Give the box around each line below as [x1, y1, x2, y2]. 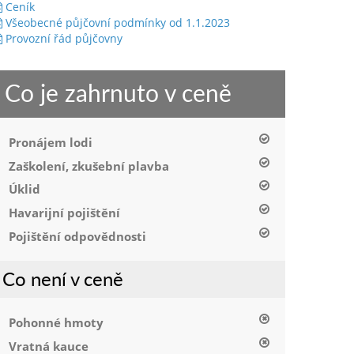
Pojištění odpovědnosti [9, 227, 146, 245]
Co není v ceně [2, 265, 123, 292]
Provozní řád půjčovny [2, 30, 122, 46]
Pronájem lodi [9, 133, 92, 151]
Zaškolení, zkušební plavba [9, 156, 169, 175]
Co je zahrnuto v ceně [5, 75, 232, 109]
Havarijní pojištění [9, 204, 120, 222]
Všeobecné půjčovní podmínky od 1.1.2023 [2, 14, 230, 30]
